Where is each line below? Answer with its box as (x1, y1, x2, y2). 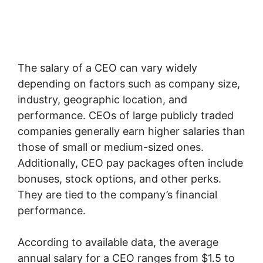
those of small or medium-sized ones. (18, 141, 204, 153)
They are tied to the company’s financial (18, 188, 217, 201)
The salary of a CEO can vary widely (18, 62, 197, 74)
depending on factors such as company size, (18, 77, 240, 90)
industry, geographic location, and (18, 93, 187, 106)
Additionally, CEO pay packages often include (18, 157, 243, 169)
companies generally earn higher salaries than (18, 125, 245, 137)
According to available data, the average (18, 236, 218, 248)
